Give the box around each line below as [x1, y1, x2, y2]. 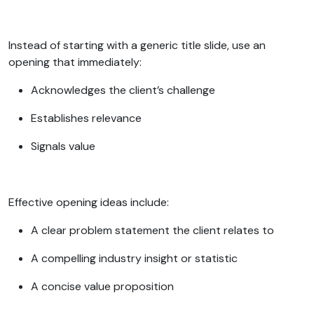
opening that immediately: [8, 54, 144, 69]
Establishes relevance [31, 110, 144, 125]
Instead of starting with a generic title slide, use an [8, 37, 266, 53]
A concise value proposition [31, 278, 177, 294]
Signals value [31, 138, 98, 153]
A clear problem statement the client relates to [31, 222, 277, 238]
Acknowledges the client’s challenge [31, 82, 218, 97]
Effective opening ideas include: [8, 194, 172, 210]
